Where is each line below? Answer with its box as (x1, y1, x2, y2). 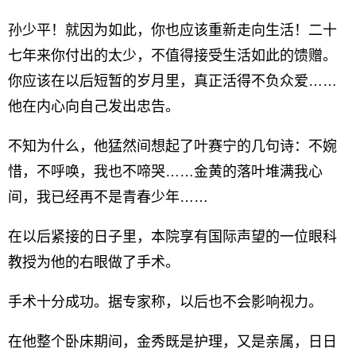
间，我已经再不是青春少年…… (8, 189, 208, 205)
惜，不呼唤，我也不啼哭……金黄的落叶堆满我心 (8, 164, 323, 180)
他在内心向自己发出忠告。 (8, 99, 180, 114)
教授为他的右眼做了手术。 (8, 254, 180, 270)
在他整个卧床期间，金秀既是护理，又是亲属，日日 (8, 334, 337, 350)
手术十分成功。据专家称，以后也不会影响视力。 (8, 294, 323, 310)
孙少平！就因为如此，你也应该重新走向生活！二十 (8, 22, 337, 38)
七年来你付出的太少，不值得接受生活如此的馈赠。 (8, 48, 337, 64)
